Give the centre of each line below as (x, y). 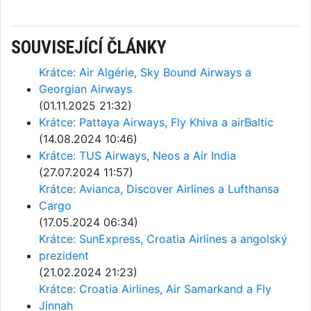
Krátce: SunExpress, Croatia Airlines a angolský (163, 239)
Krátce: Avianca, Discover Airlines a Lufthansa (159, 189)
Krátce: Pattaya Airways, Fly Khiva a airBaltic (156, 122)
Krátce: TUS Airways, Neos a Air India (137, 155)
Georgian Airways (85, 89)
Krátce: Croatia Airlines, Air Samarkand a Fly (155, 289)
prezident (64, 255)
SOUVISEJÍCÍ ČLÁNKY (89, 47)
